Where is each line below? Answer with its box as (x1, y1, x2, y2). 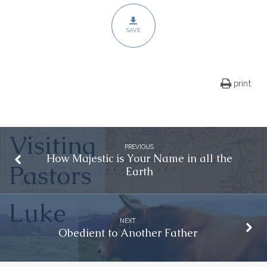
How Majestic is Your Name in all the (46, 151, 232, 166)
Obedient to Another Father (58, 225, 197, 240)
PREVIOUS (125, 143, 154, 150)
